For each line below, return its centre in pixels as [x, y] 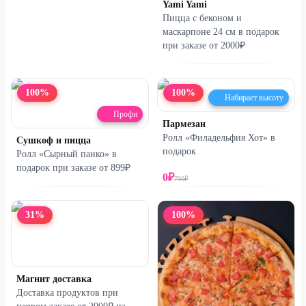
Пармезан [184, 124]
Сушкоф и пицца [54, 141]
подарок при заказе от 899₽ [73, 168]
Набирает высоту [254, 98]
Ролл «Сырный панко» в [67, 154]
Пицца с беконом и [202, 18]
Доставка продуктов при [67, 293]
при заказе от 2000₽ [204, 46]
